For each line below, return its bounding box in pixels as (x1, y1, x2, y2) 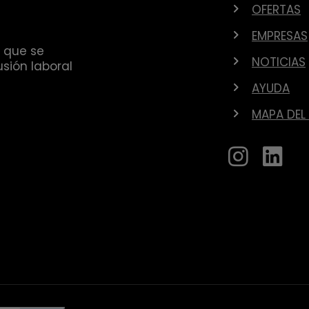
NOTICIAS (252, 54, 306, 70)
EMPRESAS (252, 28, 308, 44)
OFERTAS (252, 1, 301, 18)
